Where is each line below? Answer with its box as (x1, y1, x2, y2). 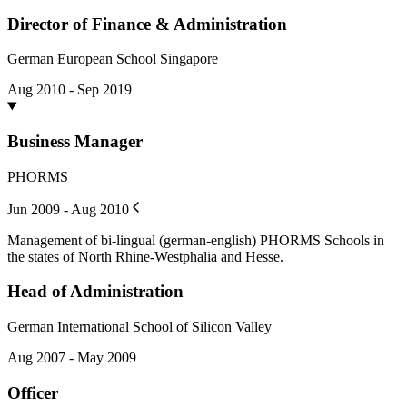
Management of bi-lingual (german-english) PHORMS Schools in (7, 232, 384, 248)
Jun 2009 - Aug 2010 (7, 201, 129, 217)
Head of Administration (7, 282, 184, 302)
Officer (7, 382, 58, 402)
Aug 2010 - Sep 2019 (7, 82, 132, 98)
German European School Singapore (7, 51, 218, 67)
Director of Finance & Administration (7, 14, 287, 34)
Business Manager (7, 131, 143, 151)
